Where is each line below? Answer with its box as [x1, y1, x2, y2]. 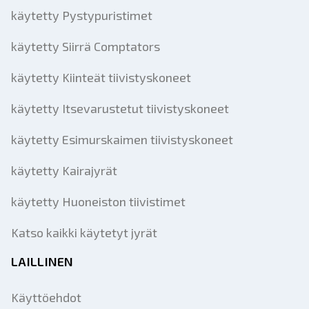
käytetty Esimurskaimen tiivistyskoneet [11, 132, 233, 147]
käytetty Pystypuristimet [11, 8, 152, 23]
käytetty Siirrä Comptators [11, 39, 160, 54]
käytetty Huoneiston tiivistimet [11, 194, 186, 209]
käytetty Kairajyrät [11, 163, 117, 178]
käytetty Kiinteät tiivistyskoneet [11, 70, 191, 85]
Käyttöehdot [11, 290, 81, 305]
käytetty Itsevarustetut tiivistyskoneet [11, 101, 229, 116]
